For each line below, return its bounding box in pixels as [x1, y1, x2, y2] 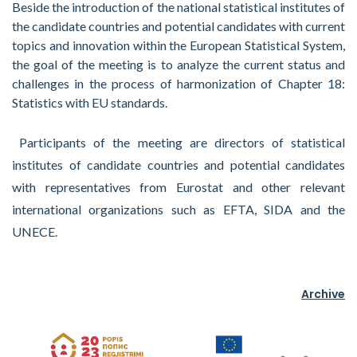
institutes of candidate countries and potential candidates [12, 157, 345, 172]
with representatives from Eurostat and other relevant [12, 179, 345, 194]
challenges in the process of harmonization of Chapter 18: [12, 76, 345, 91]
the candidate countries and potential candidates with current [12, 18, 345, 33]
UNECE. [12, 224, 60, 239]
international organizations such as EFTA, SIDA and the [12, 202, 345, 217]
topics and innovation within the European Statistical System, [12, 37, 345, 53]
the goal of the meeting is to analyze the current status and [12, 57, 345, 72]
